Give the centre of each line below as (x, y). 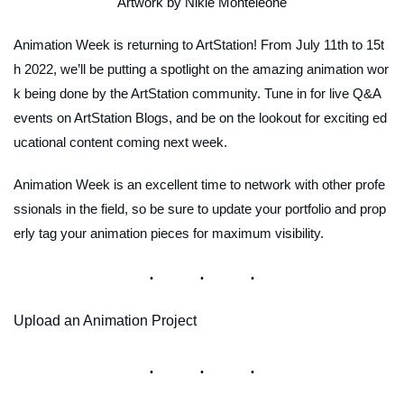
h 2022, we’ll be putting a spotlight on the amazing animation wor (201, 69)
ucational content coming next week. (120, 142)
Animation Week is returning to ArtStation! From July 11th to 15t (199, 45)
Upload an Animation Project (105, 321)
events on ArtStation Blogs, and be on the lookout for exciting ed (200, 118)
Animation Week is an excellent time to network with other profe (199, 185)
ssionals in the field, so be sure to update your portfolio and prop (200, 209)
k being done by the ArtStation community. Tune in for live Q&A (197, 94)
